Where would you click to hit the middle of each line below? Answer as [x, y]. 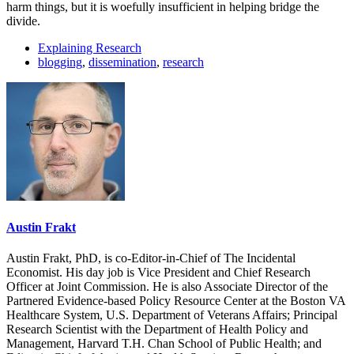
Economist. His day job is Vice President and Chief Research [158, 273]
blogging [60, 62]
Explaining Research [90, 47]
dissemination [122, 62]
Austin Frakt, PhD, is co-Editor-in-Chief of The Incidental [151, 258]
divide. [23, 21]
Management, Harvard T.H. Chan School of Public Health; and [164, 344]
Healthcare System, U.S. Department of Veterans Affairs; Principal [172, 315]
